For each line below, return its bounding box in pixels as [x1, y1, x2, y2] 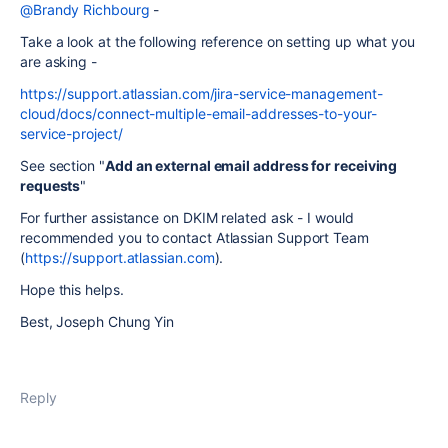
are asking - [20, 53, 97, 70]
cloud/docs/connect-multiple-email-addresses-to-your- [20, 105, 377, 122]
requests [20, 177, 81, 194]
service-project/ [20, 125, 123, 142]
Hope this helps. [20, 281, 124, 298]
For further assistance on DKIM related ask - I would [20, 209, 354, 226]
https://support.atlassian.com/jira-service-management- [20, 85, 383, 102]
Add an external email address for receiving [104, 157, 398, 174]
